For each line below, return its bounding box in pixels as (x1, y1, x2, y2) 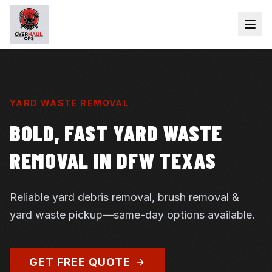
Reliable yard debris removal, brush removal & (10, 191, 239, 203)
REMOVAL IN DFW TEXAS (10, 147, 216, 173)
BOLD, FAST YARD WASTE (10, 120, 222, 146)
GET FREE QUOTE (29, 256, 131, 268)
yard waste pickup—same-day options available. (10, 208, 255, 221)
